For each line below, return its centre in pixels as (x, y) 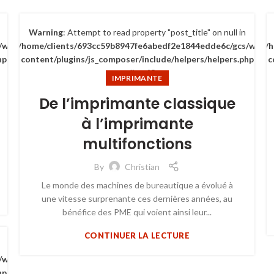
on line (132, 72)
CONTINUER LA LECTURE (137, 235)
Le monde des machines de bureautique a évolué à (137, 185)
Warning (46, 32)
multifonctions (137, 144)
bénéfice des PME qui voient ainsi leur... (137, 212)
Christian (142, 166)
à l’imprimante (137, 124)
